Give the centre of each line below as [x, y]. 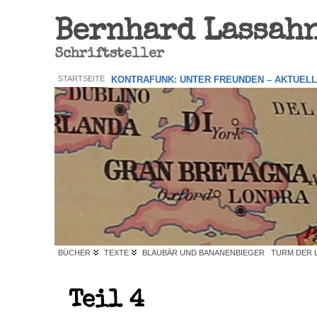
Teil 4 [107, 301]
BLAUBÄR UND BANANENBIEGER [204, 253]
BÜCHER [75, 253]
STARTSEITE [82, 79]
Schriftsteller [110, 54]
